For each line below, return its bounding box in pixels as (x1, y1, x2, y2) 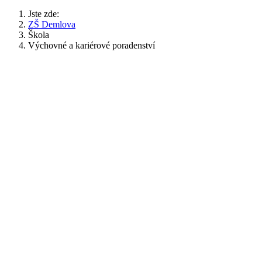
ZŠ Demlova (28, 19, 75, 29)
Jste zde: (28, 8, 64, 19)
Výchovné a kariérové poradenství (28, 40, 155, 50)
